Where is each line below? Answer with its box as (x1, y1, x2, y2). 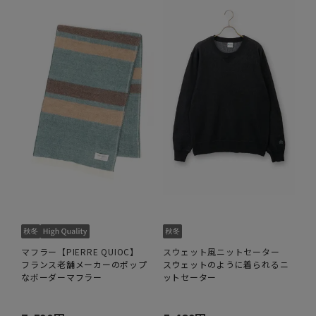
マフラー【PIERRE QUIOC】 (21, 245, 139, 257)
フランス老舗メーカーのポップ (21, 257, 147, 270)
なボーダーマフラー (21, 270, 102, 283)
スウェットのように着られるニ (162, 257, 289, 270)
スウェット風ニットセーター (162, 245, 280, 257)
